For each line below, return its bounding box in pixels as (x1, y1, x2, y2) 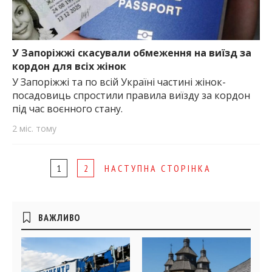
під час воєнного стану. (12, 102, 123, 116)
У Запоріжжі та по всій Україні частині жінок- (12, 75, 226, 89)
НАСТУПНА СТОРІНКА (104, 161, 211, 174)
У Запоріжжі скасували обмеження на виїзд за (12, 46, 251, 59)
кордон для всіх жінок (12, 59, 126, 73)
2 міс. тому (12, 122, 56, 134)
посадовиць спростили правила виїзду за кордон (12, 89, 250, 103)
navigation (24, 178, 83, 198)
